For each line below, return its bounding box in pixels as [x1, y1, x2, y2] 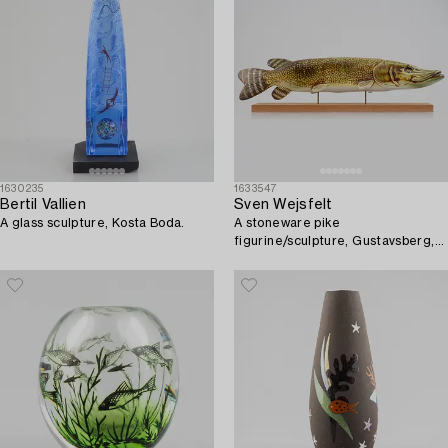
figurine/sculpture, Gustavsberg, [234, 234, 435, 247]
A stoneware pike [234, 216, 341, 229]
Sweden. [234, 252, 289, 265]
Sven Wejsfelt [234, 197, 333, 212]
